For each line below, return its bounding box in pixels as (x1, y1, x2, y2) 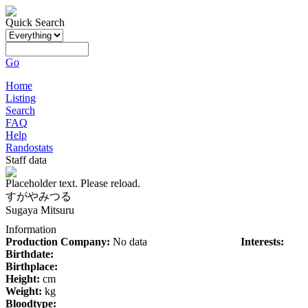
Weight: (5, 285, 42, 297)
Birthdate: (5, 248, 54, 260)
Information (5, 223, 56, 235)
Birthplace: (5, 261, 58, 272)
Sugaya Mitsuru (5, 204, 74, 216)
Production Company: (5, 236, 110, 247)
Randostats (5, 142, 53, 153)
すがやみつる (5, 190, 71, 202)
